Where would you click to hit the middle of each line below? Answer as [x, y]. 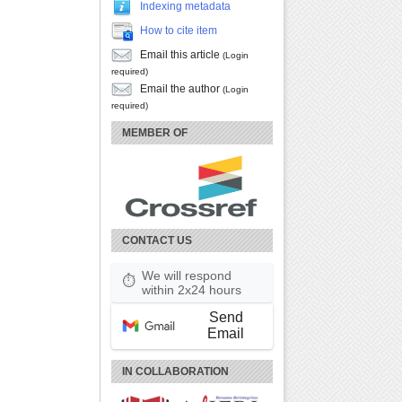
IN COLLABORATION [175, 372]
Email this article [180, 55]
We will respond [187, 276]
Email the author [180, 89]
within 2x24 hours [192, 290]
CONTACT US [157, 241]
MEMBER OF [155, 133]
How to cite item [179, 31]
